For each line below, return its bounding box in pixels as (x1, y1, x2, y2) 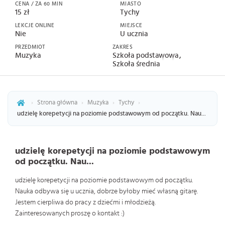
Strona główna (37, 99, 77, 106)
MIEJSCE (120, 23, 143, 28)
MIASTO (120, 1, 141, 7)
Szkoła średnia (113, 60, 160, 68)
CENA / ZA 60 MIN (15, 1, 62, 7)
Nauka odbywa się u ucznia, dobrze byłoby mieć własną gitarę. (15, 188, 198, 195)
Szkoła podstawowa (113, 52, 180, 59)
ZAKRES (113, 44, 133, 50)
